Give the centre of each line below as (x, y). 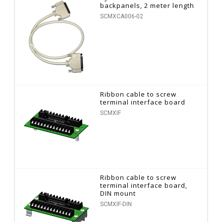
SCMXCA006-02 (122, 17)
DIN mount (118, 194)
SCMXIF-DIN (116, 204)
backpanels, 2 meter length (147, 6)
